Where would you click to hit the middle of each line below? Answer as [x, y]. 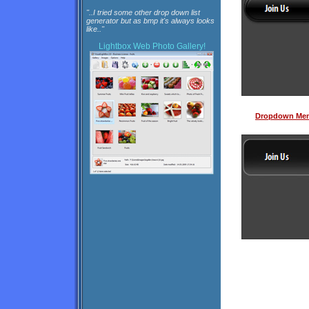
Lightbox [114, 46]
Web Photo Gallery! [169, 46]
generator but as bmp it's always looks [150, 21]
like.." [95, 29]
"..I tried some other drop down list [143, 12]
